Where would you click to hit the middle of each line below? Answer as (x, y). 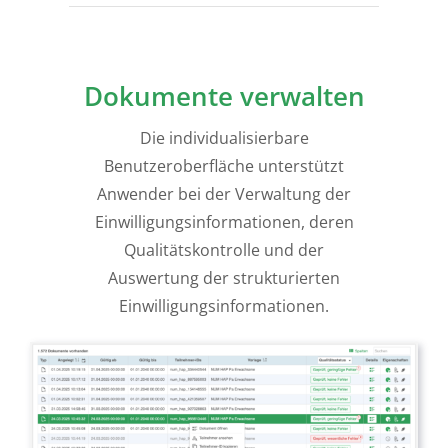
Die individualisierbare (224, 138)
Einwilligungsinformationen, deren (224, 222)
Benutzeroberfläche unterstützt (224, 166)
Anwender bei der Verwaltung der (224, 194)
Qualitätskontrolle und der (224, 250)
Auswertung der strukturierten (224, 278)
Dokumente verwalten (224, 96)
